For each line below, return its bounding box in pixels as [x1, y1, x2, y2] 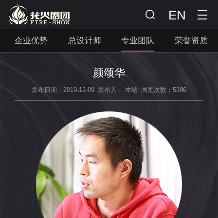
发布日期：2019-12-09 [31, 86, 94, 94]
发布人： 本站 [98, 86, 138, 94]
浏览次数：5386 [141, 86, 187, 94]
